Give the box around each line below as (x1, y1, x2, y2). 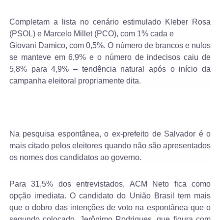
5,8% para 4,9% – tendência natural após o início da (9, 65, 211, 74)
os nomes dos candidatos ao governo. (9, 153, 141, 162)
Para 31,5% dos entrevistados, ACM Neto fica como (9, 180, 211, 189)
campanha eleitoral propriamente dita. (9, 77, 141, 85)
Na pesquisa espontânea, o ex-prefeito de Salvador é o (9, 130, 211, 138)
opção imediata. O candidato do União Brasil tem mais (9, 192, 211, 200)
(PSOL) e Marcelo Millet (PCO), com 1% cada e (9, 29, 174, 38)
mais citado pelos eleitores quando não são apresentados (9, 141, 211, 150)
